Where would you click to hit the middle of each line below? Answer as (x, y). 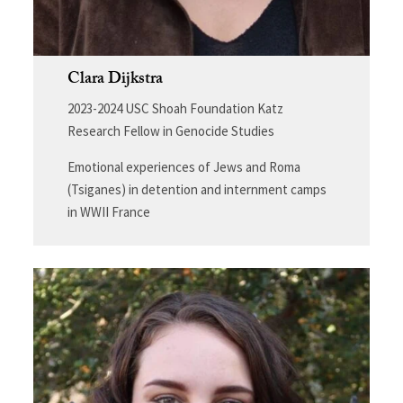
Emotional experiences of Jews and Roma (184, 167)
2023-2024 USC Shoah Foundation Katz (175, 109)
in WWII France (108, 212)
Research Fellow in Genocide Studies (170, 131)
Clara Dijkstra (115, 81)
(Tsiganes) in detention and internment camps (197, 190)
